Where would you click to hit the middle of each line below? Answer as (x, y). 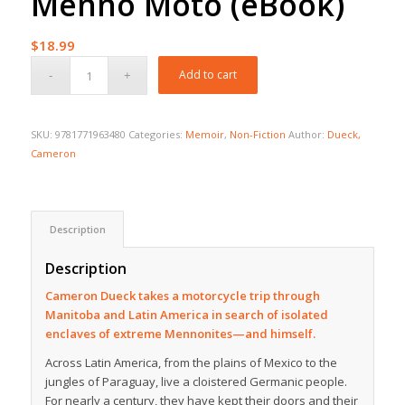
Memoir (204, 135)
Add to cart (208, 75)
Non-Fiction (257, 135)
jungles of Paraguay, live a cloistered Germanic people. (196, 382)
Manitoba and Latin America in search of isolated (186, 315)
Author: (307, 135)
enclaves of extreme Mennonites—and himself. (180, 334)
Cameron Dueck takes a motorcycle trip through (182, 296)
